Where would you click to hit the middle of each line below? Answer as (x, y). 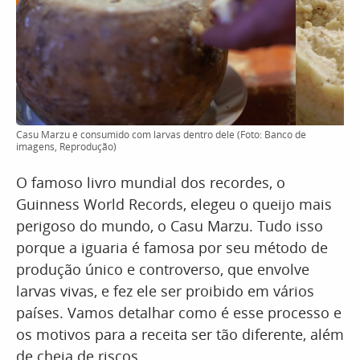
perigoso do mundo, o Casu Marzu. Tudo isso (170, 226)
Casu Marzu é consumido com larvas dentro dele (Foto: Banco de (161, 135)
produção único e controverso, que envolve (163, 269)
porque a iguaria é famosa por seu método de (172, 247)
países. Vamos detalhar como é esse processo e (179, 313)
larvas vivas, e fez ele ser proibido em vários (165, 291)
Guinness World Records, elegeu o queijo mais (174, 204)
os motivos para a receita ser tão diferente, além (180, 334)
